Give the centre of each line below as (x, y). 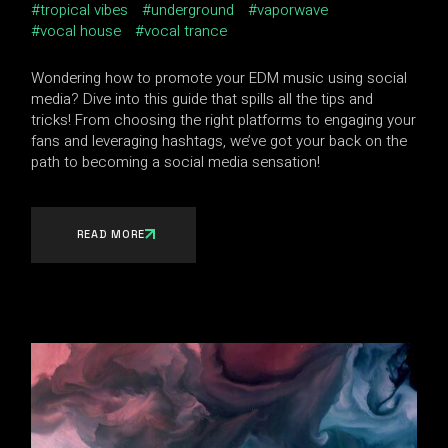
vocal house (81, 30)
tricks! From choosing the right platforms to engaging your (224, 119)
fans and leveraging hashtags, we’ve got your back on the (219, 140)
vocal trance (186, 30)
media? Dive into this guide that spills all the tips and (202, 98)
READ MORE (111, 233)
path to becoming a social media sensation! (176, 161)
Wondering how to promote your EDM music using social (219, 77)
